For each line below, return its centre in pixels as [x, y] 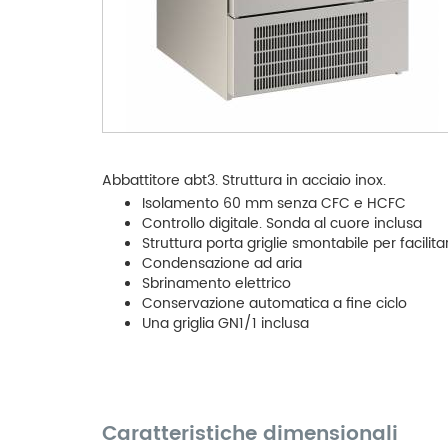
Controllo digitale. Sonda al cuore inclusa [282, 223]
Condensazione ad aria [222, 263]
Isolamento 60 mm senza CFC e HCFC [274, 203]
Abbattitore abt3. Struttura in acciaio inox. [244, 180]
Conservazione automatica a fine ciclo [274, 303]
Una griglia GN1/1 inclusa [225, 323]
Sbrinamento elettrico [216, 283]
